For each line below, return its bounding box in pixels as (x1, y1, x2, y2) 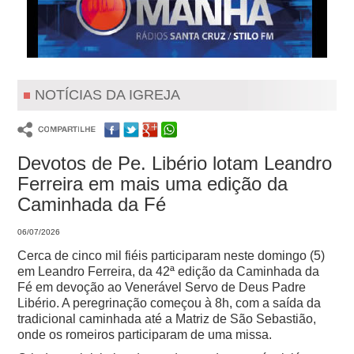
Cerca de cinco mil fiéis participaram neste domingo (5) (17, 249, 326, 263)
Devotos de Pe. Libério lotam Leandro (17, 153, 333, 175)
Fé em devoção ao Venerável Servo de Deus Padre (17, 281, 307, 295)
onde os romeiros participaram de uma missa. (17, 328, 273, 342)
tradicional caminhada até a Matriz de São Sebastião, (17, 312, 317, 326)
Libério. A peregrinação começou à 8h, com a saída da (17, 296, 322, 311)
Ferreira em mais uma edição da (17, 173, 288, 195)
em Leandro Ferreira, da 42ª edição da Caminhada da (17, 265, 320, 279)
